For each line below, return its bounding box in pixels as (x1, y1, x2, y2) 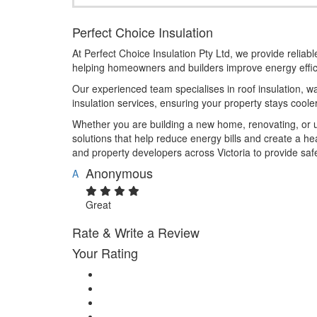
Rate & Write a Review (72, 222, 200, 241)
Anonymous (86, 163, 153, 182)
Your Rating (72, 243, 138, 262)
